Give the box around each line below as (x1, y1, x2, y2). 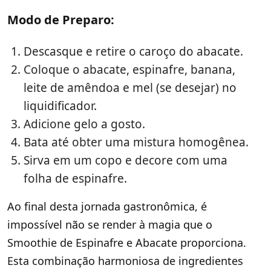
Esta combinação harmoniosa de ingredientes (7, 253, 243, 269)
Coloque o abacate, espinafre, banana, (24, 62, 235, 78)
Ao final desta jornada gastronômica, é (7, 199, 207, 214)
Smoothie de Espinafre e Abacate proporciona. (7, 235, 246, 250)
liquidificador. (24, 98, 97, 114)
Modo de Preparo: (7, 11, 114, 28)
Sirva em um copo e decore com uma (24, 152, 227, 169)
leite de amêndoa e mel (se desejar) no (24, 80, 237, 96)
